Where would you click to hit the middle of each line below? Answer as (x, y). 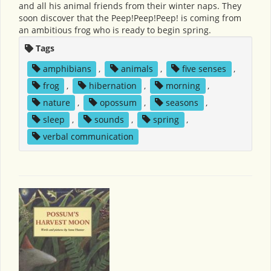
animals (137, 68)
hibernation (113, 85)
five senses (204, 68)
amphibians (67, 68)
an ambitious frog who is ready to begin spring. (115, 30)
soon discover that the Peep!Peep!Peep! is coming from (130, 18)
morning (183, 85)
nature (56, 102)
